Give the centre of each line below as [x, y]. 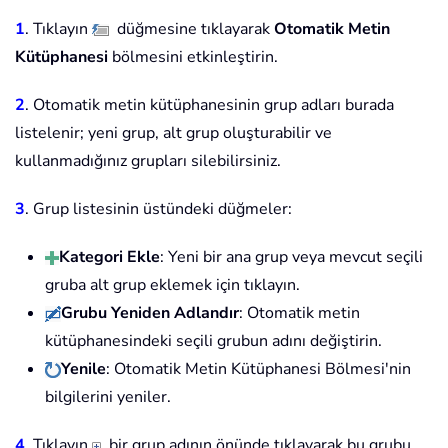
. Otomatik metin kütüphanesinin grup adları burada [209, 105]
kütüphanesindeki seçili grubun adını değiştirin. [213, 341]
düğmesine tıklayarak [189, 29]
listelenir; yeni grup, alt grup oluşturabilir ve [173, 133]
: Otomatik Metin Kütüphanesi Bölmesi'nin [258, 369]
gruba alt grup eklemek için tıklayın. [172, 285]
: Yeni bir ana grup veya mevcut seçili [291, 257]
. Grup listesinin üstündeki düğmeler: [158, 209]
